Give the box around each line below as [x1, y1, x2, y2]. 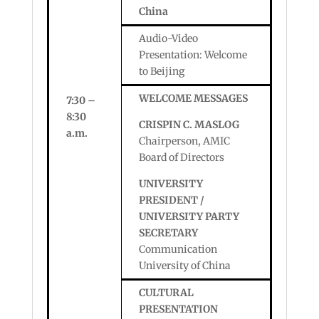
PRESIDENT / [138, 194, 204, 206]
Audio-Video [138, 32, 198, 45]
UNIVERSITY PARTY [138, 210, 239, 223]
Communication [138, 243, 217, 256]
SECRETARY [138, 226, 198, 239]
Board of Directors [138, 151, 224, 164]
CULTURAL [138, 286, 194, 299]
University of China [138, 259, 231, 272]
